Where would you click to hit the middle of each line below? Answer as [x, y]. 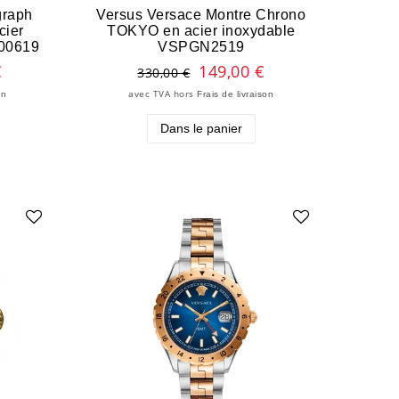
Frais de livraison [236, 94]
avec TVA [150, 94]
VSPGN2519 [201, 47]
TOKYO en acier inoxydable [201, 31]
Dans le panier [201, 129]
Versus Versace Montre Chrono [201, 15]
